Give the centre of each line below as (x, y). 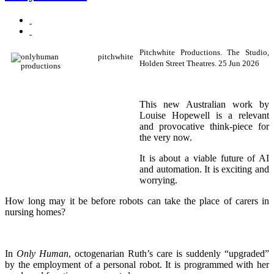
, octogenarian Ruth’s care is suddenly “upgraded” (169, 253)
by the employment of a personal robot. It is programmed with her (137, 264)
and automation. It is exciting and (204, 169)
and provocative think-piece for (204, 126)
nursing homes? (35, 212)
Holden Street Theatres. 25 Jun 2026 (199, 63)
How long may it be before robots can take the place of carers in (137, 201)
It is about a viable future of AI (204, 158)
